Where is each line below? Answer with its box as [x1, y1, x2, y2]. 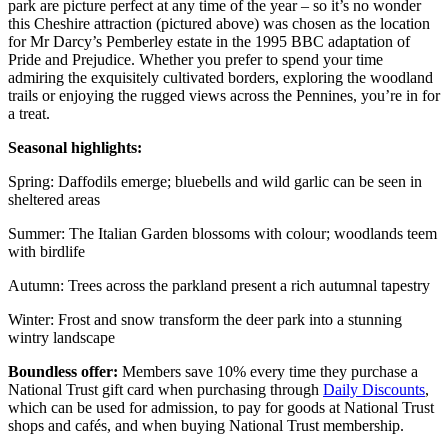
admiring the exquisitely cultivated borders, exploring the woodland [8, 68, 433, 86]
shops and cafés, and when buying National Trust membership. [8, 416, 404, 434]
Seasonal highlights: [8, 138, 142, 156]
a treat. [8, 104, 50, 122]
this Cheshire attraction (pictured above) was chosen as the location [8, 14, 430, 32]
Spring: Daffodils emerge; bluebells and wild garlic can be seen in [8, 172, 422, 190]
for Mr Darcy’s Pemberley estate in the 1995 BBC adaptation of [8, 32, 410, 50]
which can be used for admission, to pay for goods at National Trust [8, 398, 434, 416]
